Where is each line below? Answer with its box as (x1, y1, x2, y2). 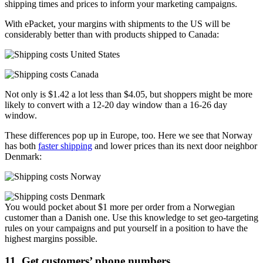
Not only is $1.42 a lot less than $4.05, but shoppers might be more (5, 89, 252, 99)
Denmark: (5, 151, 42, 161)
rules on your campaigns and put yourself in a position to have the (5, 222, 248, 233)
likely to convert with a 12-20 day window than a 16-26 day (5, 99, 227, 110)
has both (5, 140, 38, 151)
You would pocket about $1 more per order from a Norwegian (5, 201, 235, 212)
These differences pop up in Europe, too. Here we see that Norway (5, 130, 252, 140)
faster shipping (38, 140, 92, 151)
